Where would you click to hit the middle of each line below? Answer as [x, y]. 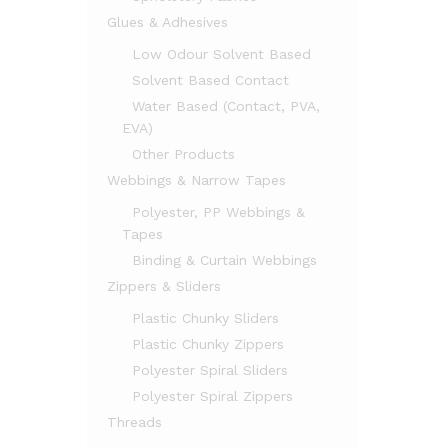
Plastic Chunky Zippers [208, 344]
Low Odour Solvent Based [221, 54]
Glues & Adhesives [167, 22]
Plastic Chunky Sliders [205, 318]
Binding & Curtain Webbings [224, 260]
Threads [134, 422]
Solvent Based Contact [210, 80]
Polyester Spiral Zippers [212, 396]
